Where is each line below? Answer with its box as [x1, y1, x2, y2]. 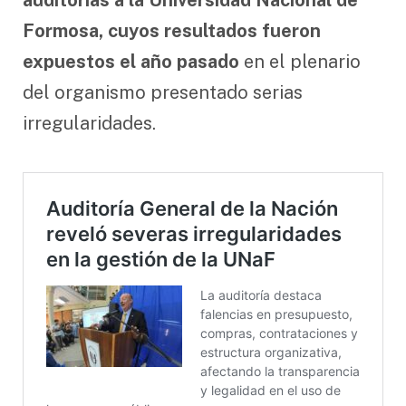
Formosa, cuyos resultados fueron [23, 19, 321, 42]
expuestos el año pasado [23, 50, 239, 72]
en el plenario [239, 50, 361, 72]
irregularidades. [23, 111, 156, 134]
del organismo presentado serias [23, 81, 303, 103]
